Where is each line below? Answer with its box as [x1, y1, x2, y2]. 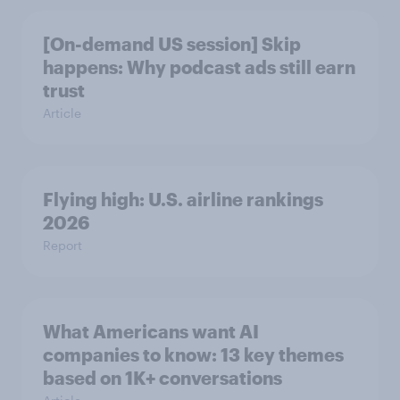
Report [43, 237, 82, 253]
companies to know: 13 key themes [43, 343, 344, 365]
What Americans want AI [43, 320, 259, 342]
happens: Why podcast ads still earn [43, 55, 355, 78]
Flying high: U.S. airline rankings [43, 187, 323, 210]
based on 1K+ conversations [43, 366, 282, 388]
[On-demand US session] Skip [43, 32, 301, 54]
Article [43, 104, 81, 121]
